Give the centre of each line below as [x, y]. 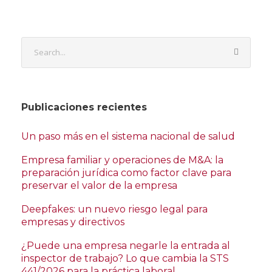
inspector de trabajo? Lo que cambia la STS [125, 258]
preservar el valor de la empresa [99, 185]
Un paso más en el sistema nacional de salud [128, 136]
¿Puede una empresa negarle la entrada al [126, 245]
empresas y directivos [73, 222]
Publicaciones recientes [84, 107]
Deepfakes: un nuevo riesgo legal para [114, 209]
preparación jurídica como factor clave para [126, 172]
